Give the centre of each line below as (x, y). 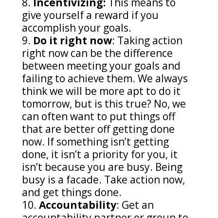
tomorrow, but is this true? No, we (104, 104)
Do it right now (72, 40)
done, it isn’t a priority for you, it (100, 154)
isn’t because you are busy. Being (102, 167)
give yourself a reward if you (90, 15)
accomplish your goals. (78, 28)
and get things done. (73, 192)
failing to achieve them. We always (105, 78)
